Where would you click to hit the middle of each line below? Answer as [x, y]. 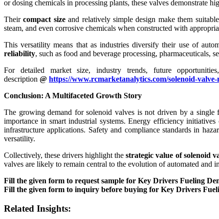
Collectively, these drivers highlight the [65, 155]
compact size [44, 19]
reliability [20, 53]
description [22, 79]
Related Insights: [37, 208]
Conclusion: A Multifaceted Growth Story [73, 95]
